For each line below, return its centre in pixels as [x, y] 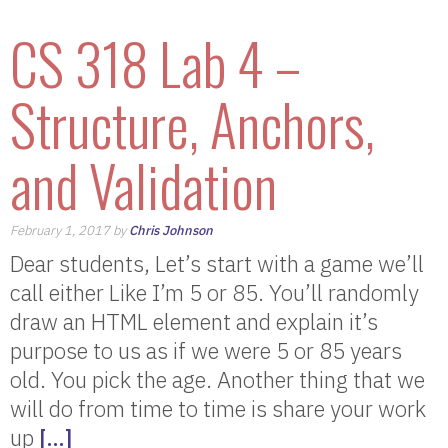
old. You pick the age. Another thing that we [217, 379]
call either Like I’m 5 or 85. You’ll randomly [214, 292]
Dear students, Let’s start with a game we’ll [217, 263]
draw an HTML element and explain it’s [194, 321]
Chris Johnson [171, 230]
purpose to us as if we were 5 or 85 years [206, 350]
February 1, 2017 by [69, 230]
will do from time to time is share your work [218, 408]
